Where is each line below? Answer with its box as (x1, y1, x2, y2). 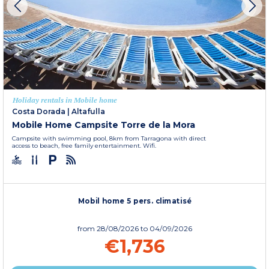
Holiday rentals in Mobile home (13, 95, 117, 104)
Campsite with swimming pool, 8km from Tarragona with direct (12, 134, 206, 142)
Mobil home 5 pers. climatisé (78, 196, 192, 205)
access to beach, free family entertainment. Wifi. (12, 141, 156, 150)
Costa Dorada (12, 106, 65, 116)
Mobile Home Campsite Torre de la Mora (12, 119, 195, 130)
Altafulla (71, 106, 105, 116)
